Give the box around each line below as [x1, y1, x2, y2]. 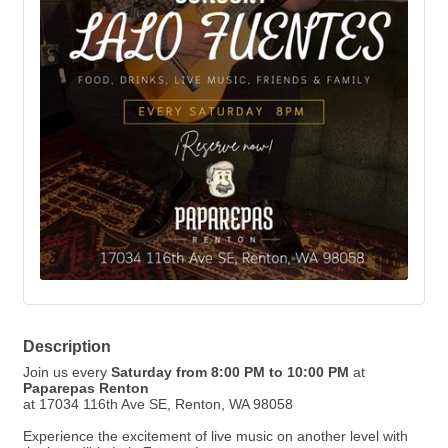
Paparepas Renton [23, 380, 149, 396]
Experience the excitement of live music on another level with [23, 428, 408, 444]
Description [23, 337, 111, 355]
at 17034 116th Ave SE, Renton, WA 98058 [23, 396, 293, 412]
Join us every [23, 364, 111, 380]
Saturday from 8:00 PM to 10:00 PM [111, 364, 349, 380]
